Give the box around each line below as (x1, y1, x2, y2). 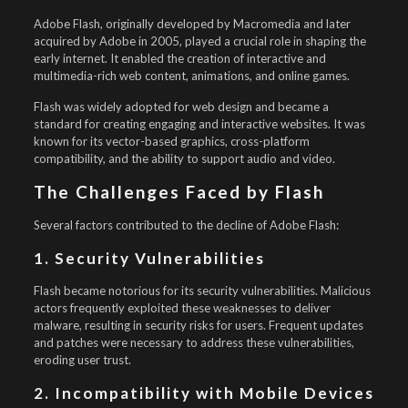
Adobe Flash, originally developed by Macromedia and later (33, 16, 351, 31)
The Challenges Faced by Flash (33, 181, 324, 202)
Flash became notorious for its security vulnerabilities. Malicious (33, 283, 371, 298)
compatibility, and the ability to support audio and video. (33, 151, 335, 166)
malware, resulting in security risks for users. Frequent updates (33, 318, 363, 332)
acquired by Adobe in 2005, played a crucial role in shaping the (33, 34, 366, 48)
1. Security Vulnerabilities (33, 249, 265, 268)
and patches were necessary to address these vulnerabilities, (33, 335, 354, 350)
